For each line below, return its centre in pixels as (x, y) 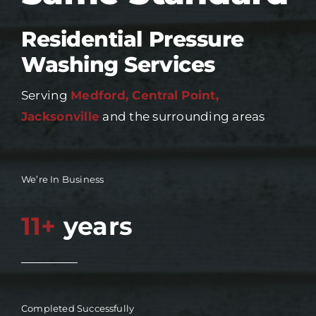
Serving (46, 96)
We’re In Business (62, 180)
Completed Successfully (78, 309)
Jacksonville (60, 117)
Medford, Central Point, (145, 96)
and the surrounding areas (182, 117)
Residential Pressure (132, 39)
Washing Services (118, 65)
